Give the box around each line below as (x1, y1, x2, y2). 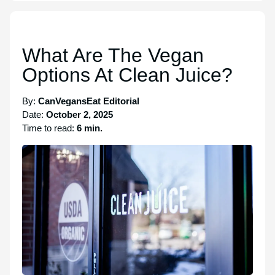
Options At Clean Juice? (22, 64, 233, 86)
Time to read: (22, 123, 77, 133)
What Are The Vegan (22, 44, 204, 66)
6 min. (77, 123, 103, 133)
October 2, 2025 (46, 109, 113, 120)
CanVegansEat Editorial (38, 96, 139, 106)
